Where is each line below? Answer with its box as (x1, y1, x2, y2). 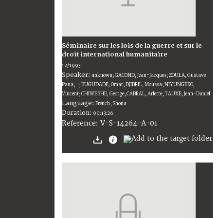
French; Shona (95, 101, 127, 107)
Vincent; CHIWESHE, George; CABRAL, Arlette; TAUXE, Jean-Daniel (62, 91, 210, 97)
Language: (62, 99, 95, 108)
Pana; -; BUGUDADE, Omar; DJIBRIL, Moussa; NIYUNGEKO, (62, 82, 195, 88)
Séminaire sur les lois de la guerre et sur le (62, 41, 202, 50)
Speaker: (62, 71, 91, 79)
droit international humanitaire (62, 50, 167, 58)
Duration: (62, 109, 93, 117)
